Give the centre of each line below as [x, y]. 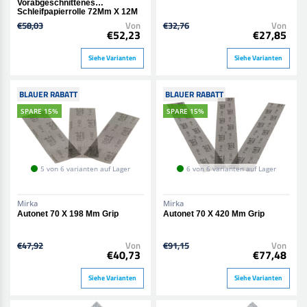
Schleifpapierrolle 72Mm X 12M [77, 11]
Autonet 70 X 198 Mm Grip [68, 213]
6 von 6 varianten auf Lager [231, 169]
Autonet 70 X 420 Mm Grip [213, 213]
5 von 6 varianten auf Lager [86, 169]
